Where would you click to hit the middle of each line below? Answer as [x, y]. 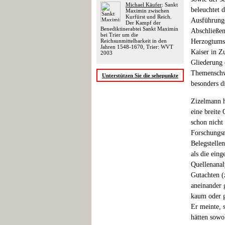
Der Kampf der [143, 23]
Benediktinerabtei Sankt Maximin [139, 29]
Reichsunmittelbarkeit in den [134, 41]
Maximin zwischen [147, 11]
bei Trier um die [119, 35]
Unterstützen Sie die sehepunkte [140, 75]
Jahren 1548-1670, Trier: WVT [137, 47]
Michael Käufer [144, 5]
